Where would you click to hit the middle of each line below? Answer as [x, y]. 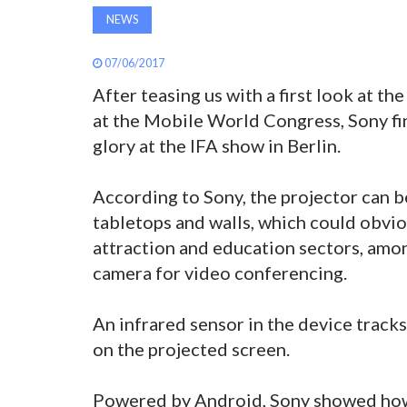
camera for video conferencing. [220, 272]
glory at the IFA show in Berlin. [217, 145]
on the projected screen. [191, 348]
